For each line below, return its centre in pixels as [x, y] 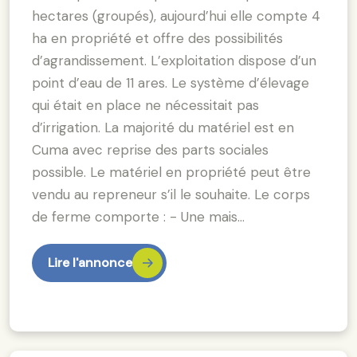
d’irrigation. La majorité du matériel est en [163, 127]
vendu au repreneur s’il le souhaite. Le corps [171, 194]
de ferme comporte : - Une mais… [138, 216]
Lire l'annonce [90, 262]
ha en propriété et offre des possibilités [157, 38]
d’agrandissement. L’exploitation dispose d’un [174, 60]
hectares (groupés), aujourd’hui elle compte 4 [176, 16]
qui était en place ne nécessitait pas [145, 105]
